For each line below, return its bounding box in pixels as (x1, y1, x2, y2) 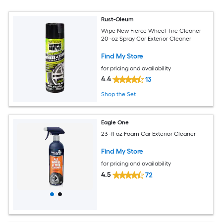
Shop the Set (101, 91, 136, 98)
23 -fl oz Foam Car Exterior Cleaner (101, 130, 196, 137)
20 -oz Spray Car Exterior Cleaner (101, 35, 192, 42)
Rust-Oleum (101, 16, 134, 23)
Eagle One (101, 119, 129, 126)
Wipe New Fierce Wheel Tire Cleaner (101, 27, 202, 34)
